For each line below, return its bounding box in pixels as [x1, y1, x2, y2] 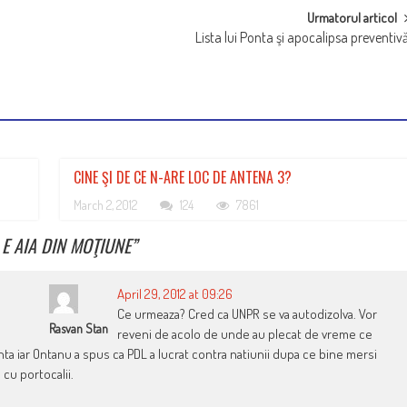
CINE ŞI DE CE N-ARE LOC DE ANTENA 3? [74, 166, 293, 189]
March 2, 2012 [74, 197, 138, 213]
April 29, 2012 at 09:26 [117, 285, 233, 303]
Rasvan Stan [49, 321, 109, 337]
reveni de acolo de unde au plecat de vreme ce [117, 325, 373, 343]
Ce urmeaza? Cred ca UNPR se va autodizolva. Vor [117, 305, 378, 323]
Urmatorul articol [307, 9, 398, 27]
